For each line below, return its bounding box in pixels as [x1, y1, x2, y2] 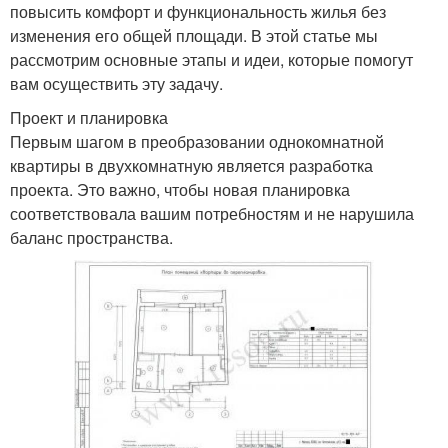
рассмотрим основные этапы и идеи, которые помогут [10, 47, 413, 71]
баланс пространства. [10, 225, 173, 249]
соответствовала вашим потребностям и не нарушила [10, 201, 414, 225]
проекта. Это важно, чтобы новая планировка [10, 177, 350, 201]
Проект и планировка [10, 105, 168, 129]
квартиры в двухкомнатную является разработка [10, 153, 373, 177]
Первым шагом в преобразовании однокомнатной [10, 129, 384, 153]
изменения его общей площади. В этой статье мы [10, 23, 378, 47]
